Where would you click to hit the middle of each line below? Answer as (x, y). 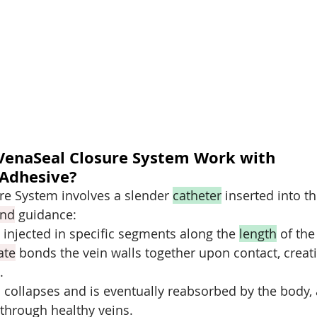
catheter (197, 195)
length (258, 233)
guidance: (46, 214)
